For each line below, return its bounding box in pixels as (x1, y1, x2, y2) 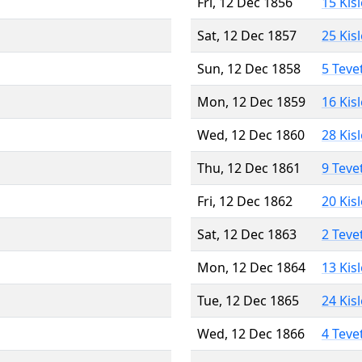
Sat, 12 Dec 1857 (197, 26, 297, 44)
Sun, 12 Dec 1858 (197, 59, 301, 78)
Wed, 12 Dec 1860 (197, 125, 305, 144)
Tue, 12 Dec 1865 (197, 291, 299, 309)
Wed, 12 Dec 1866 (197, 324, 305, 343)
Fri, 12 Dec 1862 (197, 192, 293, 210)
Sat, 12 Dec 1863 (197, 225, 297, 243)
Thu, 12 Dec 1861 (197, 158, 301, 177)
